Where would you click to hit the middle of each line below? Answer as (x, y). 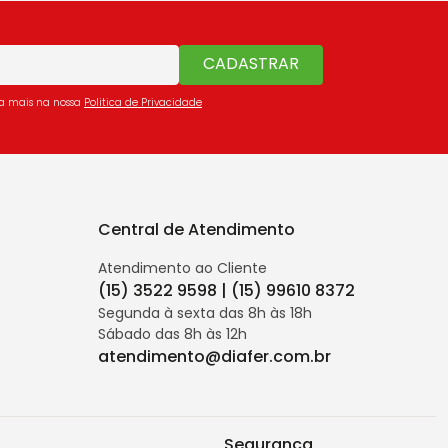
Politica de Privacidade (143, 102)
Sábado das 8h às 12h (172, 334)
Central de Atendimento (196, 230)
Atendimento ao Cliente (182, 268)
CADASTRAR (251, 64)
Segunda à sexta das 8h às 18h (205, 313)
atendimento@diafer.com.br (214, 357)
